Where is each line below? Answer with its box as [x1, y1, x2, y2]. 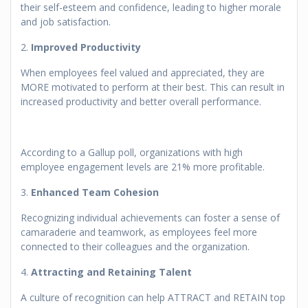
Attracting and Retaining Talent [31, 265, 192, 279]
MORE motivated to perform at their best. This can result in [21, 80, 285, 94]
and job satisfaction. [21, 15, 111, 29]
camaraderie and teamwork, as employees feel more [21, 225, 257, 239]
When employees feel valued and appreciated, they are [21, 66, 265, 80]
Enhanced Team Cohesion [31, 186, 159, 199]
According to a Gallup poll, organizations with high [21, 146, 243, 159]
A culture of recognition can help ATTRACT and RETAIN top [21, 291, 285, 305]
